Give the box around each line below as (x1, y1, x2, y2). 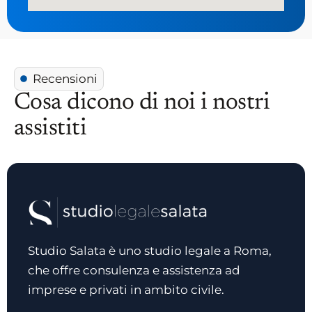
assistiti (14, 116, 87, 141)
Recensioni (32, 71, 97, 86)
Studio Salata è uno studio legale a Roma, (28, 244, 272, 258)
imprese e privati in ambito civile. (28, 283, 224, 297)
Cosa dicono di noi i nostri (14, 91, 270, 115)
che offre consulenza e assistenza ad (28, 263, 240, 278)
